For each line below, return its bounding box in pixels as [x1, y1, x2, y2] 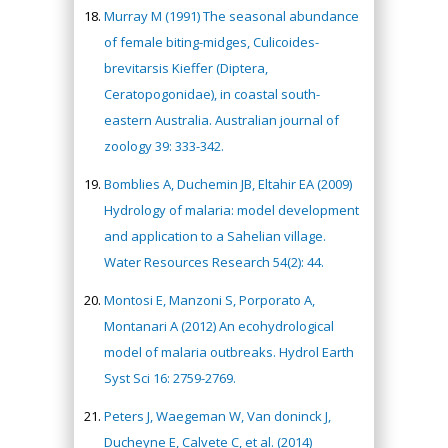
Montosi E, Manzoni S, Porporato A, [104, 290, 315, 309]
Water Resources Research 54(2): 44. [104, 252, 324, 271]
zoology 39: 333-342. [104, 136, 224, 155]
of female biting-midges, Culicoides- [104, 32, 319, 51]
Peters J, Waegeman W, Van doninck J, [104, 406, 331, 425]
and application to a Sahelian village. [104, 226, 326, 245]
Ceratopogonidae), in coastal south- [104, 84, 320, 103]
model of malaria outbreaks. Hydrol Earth [104, 342, 354, 361]
